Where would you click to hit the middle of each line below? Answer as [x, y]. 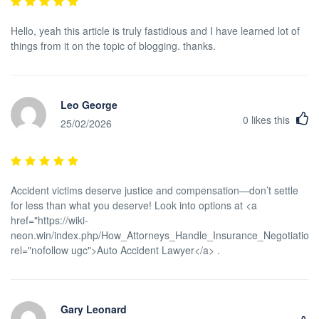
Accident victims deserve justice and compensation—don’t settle [155, 190]
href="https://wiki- [49, 220]
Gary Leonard [94, 309]
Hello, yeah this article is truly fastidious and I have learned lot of [155, 30]
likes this [271, 119]
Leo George [89, 105]
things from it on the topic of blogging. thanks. [113, 45]
